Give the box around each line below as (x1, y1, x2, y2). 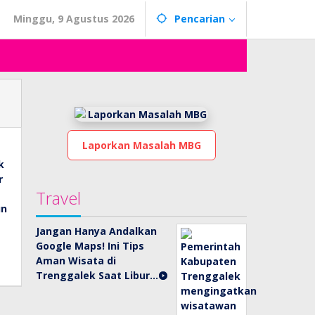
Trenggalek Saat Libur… (36, 269, 159, 282)
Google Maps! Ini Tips (36, 239, 145, 252)
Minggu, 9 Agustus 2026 (13, 12, 134, 25)
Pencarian (174, 12, 225, 25)
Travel (36, 186, 82, 210)
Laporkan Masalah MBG (82, 139, 201, 152)
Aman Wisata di (36, 254, 117, 267)
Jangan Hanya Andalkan (36, 224, 157, 238)
